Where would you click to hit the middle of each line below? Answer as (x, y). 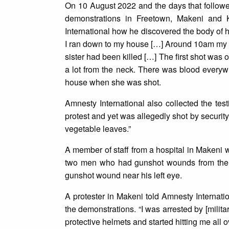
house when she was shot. (114, 82)
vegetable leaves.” (100, 129)
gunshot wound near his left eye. (125, 175)
